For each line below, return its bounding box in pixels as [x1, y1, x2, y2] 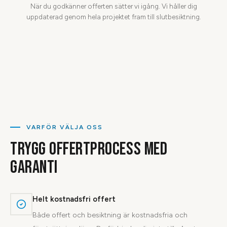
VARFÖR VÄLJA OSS [26, 123, 103, 131]
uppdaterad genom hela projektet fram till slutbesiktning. [26, 12, 201, 21]
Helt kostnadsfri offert [32, 194, 116, 204]
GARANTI [10, 156, 58, 178]
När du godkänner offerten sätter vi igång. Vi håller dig [30, 2, 197, 10]
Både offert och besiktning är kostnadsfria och [32, 210, 187, 219]
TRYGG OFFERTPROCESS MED [10, 138, 168, 160]
